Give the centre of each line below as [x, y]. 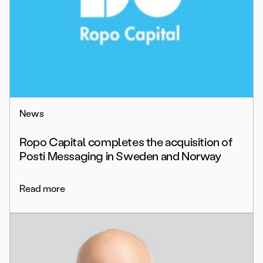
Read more [42, 189]
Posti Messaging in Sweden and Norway [120, 156]
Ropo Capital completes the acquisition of [126, 142]
